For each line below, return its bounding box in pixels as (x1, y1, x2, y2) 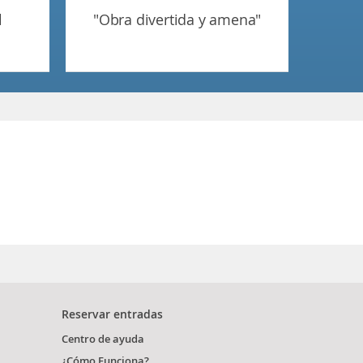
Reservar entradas (62, 306, 163, 322)
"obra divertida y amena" (109, 10, 262, 29)
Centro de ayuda (62, 331, 144, 346)
